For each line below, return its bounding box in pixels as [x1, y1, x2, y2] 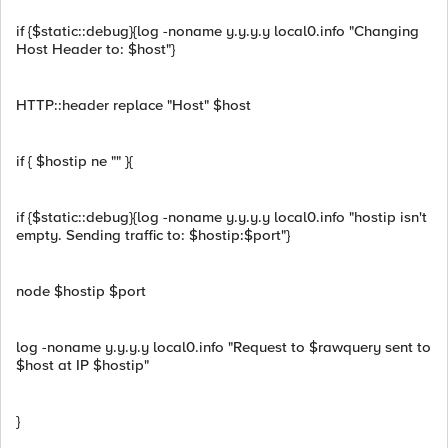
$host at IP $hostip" [16, 356, 149, 374]
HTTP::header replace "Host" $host [16, 96, 251, 114]
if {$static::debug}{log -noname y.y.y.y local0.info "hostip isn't [16, 208, 427, 226]
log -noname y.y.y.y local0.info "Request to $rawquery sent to [16, 338, 431, 356]
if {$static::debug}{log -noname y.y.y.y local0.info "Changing [16, 22, 419, 40]
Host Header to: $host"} [16, 40, 175, 58]
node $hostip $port [16, 282, 146, 300]
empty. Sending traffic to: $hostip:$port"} [16, 226, 290, 244]
